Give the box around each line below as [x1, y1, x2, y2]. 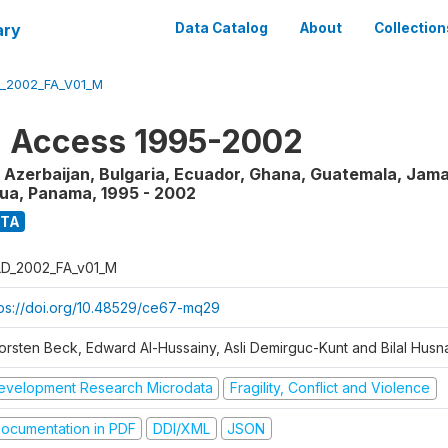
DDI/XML [152, 419, 210, 437]
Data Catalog [175, 20, 268, 36]
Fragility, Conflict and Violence [229, 379, 430, 396]
